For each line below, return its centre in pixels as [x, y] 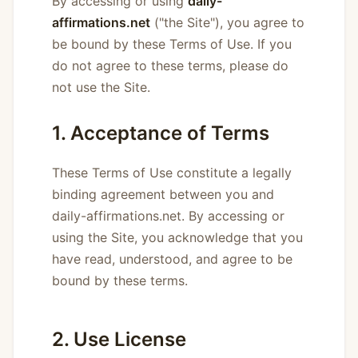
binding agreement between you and [163, 194]
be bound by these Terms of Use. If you [172, 44]
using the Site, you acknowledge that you [177, 237]
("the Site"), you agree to [227, 22]
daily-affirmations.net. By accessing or [168, 215]
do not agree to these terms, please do [170, 65]
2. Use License [119, 339]
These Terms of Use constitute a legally [172, 172]
